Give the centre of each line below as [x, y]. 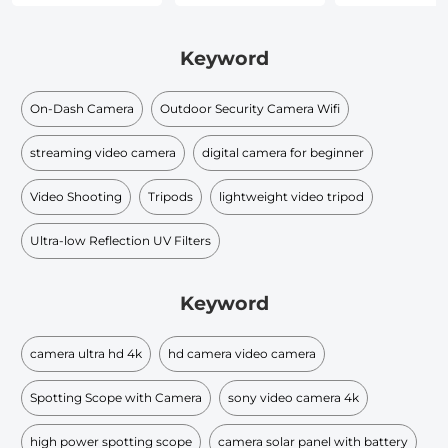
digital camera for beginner [283, 152]
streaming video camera [103, 152]
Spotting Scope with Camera [116, 397]
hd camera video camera [242, 353]
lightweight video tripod [291, 196]
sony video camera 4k [293, 397]
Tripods [170, 196]
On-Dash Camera [82, 108]
